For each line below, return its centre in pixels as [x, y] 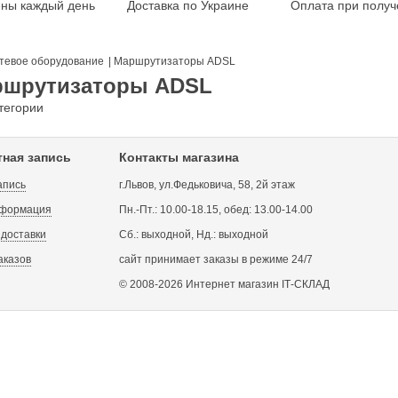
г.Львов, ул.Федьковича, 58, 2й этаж [207, 185]
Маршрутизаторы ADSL [175, 61]
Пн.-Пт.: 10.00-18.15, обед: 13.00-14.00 [216, 210]
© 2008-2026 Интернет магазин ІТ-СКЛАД [224, 284]
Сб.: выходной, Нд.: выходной [194, 235]
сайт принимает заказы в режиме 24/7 [216, 259]
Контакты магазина [179, 157]
